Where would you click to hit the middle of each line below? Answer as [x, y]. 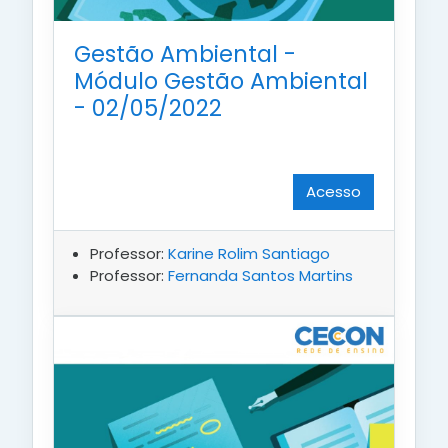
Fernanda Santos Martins [260, 276]
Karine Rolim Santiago [249, 254]
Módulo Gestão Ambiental [221, 81]
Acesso [333, 192]
